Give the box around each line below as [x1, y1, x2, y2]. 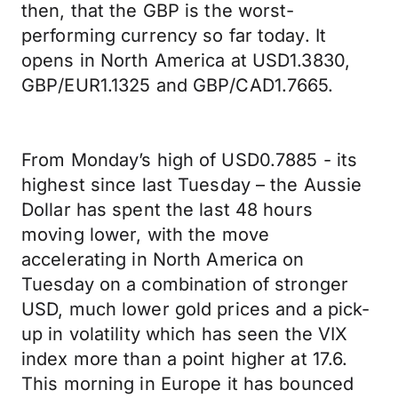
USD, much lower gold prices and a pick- [21, 298, 370, 320]
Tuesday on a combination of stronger [21, 274, 349, 295]
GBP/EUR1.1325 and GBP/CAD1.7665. [21, 75, 334, 96]
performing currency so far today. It [21, 25, 327, 46]
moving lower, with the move [21, 224, 270, 245]
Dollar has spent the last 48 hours [21, 199, 313, 220]
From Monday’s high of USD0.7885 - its [21, 149, 358, 171]
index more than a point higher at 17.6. [21, 348, 348, 370]
